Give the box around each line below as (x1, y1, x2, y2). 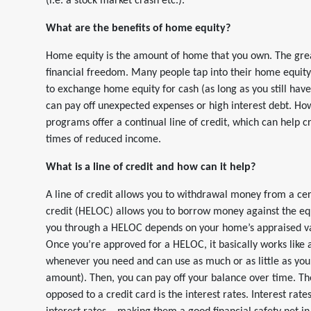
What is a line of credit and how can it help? (46, 162, 255, 173)
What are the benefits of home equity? (46, 23, 230, 34)
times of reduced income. (46, 134, 161, 145)
